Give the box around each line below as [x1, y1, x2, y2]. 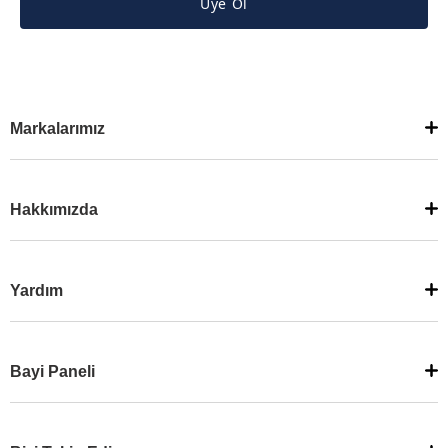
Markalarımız [10, 120, 105, 137]
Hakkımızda [10, 201, 98, 218]
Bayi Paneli [10, 363, 95, 380]
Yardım [10, 282, 63, 299]
